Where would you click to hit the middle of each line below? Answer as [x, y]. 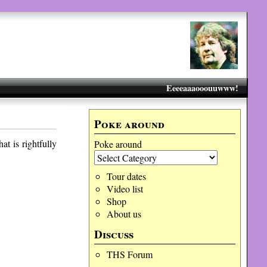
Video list [125, 189]
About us [124, 214]
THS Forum [129, 254]
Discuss [114, 234]
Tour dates [126, 176]
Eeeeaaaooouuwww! [202, 88]
